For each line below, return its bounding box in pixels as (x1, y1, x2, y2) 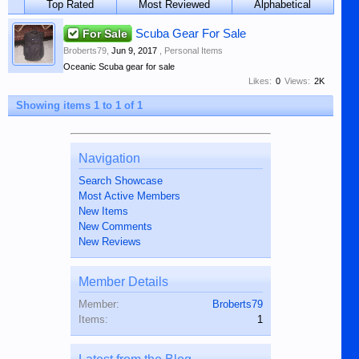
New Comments (78, 220, 152, 233)
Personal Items (164, 46, 223, 56)
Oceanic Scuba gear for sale (63, 61, 175, 71)
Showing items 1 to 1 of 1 (16, 99, 143, 112)
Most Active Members (78, 190, 180, 203)
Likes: (248, 75, 272, 86)
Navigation (78, 151, 140, 166)
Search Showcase (78, 175, 163, 188)
